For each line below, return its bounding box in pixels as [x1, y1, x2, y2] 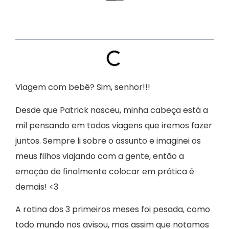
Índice [26, 18, 52, 30]
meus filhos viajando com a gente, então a [15, 150, 184, 162]
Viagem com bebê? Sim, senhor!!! [15, 81, 150, 94]
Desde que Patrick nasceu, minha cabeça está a [15, 104, 208, 116]
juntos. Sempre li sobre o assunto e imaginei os [15, 134, 201, 147]
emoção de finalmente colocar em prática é [15, 165, 194, 177]
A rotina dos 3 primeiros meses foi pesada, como [15, 203, 210, 216]
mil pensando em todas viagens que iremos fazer [15, 119, 212, 131]
